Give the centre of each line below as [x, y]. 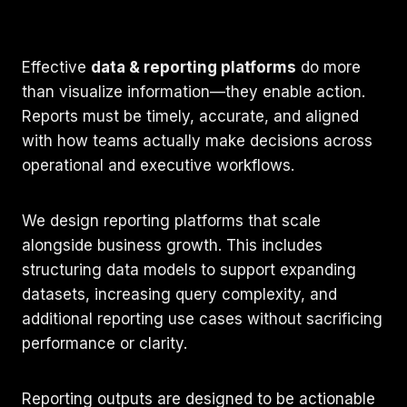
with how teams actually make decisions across [197, 140]
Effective [56, 67]
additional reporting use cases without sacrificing [202, 318]
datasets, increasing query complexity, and [179, 294]
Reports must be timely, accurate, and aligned [190, 116]
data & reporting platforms [194, 67]
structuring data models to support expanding [189, 269]
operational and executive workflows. [158, 165]
